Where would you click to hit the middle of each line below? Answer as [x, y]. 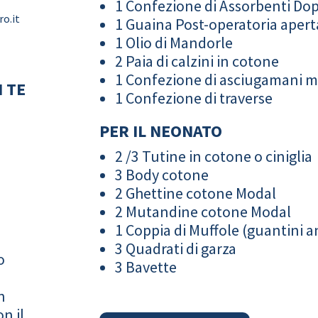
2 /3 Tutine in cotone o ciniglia [214, 156]
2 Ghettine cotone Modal [196, 193]
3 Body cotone [162, 174]
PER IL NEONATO [161, 131]
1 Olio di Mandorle [174, 42]
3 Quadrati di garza [176, 248]
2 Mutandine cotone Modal [203, 211]
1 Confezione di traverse [194, 98]
